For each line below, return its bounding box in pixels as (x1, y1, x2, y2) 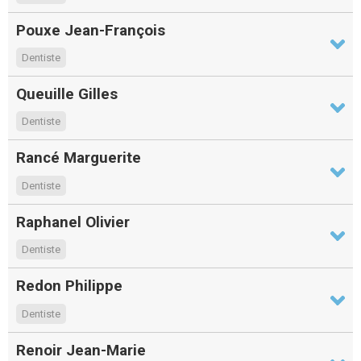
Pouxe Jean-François (16, 20, 165, 39)
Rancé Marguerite (16, 148, 141, 168)
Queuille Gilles (16, 84, 118, 103)
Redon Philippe (16, 276, 122, 296)
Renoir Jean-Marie (16, 340, 146, 359)
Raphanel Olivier (16, 212, 130, 231)
